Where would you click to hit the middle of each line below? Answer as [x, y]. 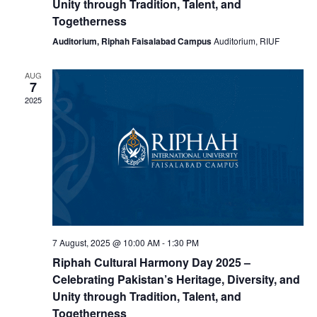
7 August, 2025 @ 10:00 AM [106, 243]
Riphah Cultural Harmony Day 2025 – [151, 263]
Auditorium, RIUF [246, 41]
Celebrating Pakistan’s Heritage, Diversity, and [176, 279]
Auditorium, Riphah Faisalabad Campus [133, 41]
